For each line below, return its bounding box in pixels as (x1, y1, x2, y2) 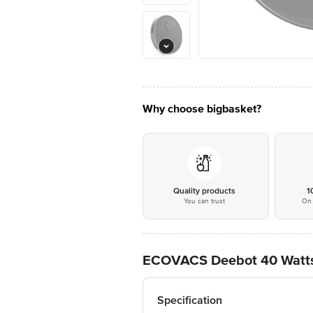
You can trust (183, 197, 225, 205)
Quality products (173, 186, 235, 196)
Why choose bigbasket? (143, 102, 261, 116)
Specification (157, 293, 222, 307)
